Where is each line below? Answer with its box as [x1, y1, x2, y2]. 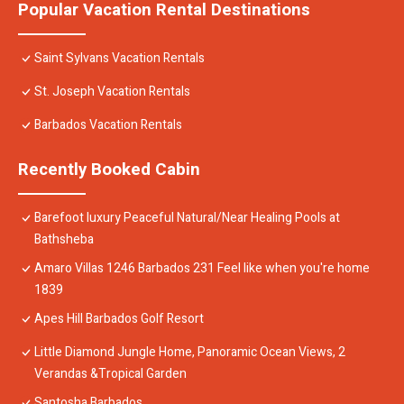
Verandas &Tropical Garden [34, 364, 187, 384]
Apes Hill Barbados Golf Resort [34, 309, 204, 329]
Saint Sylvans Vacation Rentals [34, 49, 205, 69]
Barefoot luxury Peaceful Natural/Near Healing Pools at [34, 208, 340, 228]
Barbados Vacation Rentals [34, 115, 182, 135]
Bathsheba [34, 230, 94, 250]
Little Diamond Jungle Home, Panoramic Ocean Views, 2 [34, 343, 345, 363]
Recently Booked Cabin [18, 157, 200, 183]
